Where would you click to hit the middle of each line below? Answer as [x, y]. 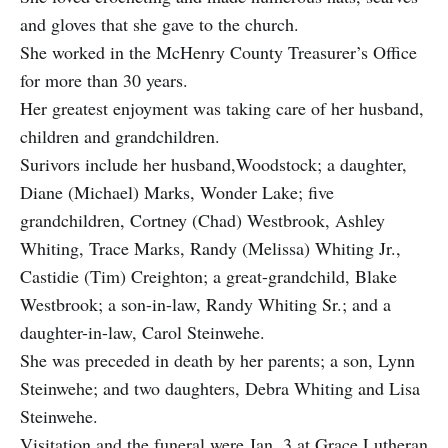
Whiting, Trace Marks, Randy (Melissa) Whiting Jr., [210, 247]
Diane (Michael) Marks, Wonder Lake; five [177, 191]
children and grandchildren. [120, 135]
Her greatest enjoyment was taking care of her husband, [222, 107]
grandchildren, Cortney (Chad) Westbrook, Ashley [202, 219]
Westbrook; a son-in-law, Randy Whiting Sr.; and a [205, 303]
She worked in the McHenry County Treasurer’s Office [218, 51]
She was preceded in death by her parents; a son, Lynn [217, 359]
